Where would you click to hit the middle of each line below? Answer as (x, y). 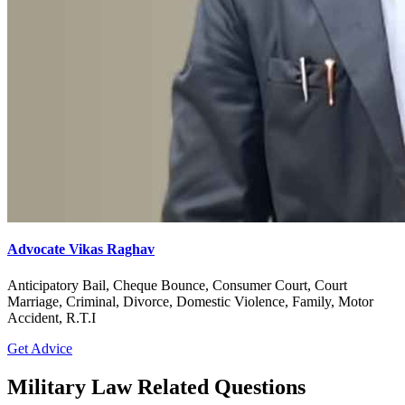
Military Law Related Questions (156, 386)
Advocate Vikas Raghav (81, 250)
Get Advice (40, 348)
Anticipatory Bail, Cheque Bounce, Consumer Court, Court (177, 285)
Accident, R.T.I (52, 317)
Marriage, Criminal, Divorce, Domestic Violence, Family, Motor (190, 301)
